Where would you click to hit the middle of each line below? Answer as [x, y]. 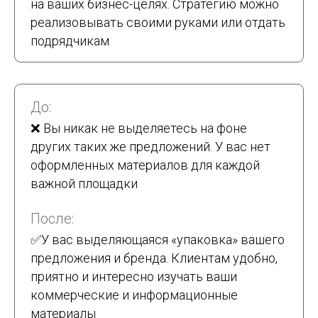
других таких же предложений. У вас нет [150, 147]
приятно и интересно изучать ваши [134, 277]
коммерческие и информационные [134, 295]
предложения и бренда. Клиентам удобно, [154, 258]
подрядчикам [70, 41]
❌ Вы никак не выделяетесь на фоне [139, 128]
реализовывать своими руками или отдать [158, 23]
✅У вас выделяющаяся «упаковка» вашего [158, 240]
